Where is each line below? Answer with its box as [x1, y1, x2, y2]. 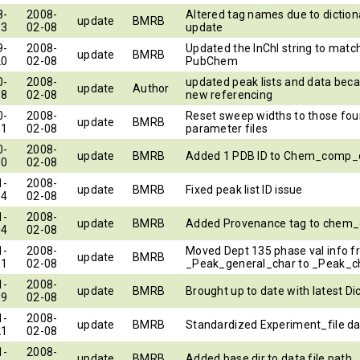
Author [133, 81, 170, 95]
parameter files [186, 121, 268, 135]
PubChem [186, 54, 238, 67]
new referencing [186, 88, 273, 101]
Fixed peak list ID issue [186, 182, 303, 196]
